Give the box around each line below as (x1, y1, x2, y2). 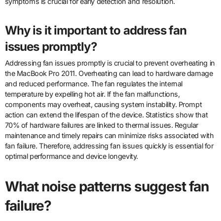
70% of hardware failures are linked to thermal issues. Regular (4, 121, 198, 129)
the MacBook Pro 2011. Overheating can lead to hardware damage (4, 69, 213, 77)
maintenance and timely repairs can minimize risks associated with (4, 131, 214, 140)
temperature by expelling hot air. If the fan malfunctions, (4, 90, 180, 98)
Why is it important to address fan (4, 23, 187, 37)
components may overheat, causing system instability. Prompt (4, 100, 202, 109)
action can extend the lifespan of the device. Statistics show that (4, 110, 208, 119)
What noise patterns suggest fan (4, 178, 209, 195)
